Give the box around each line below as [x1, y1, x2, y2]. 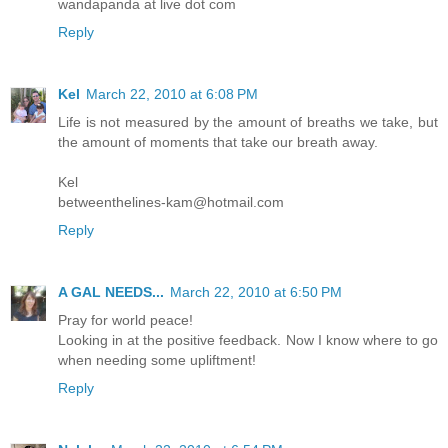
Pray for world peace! [58, 311, 193, 328]
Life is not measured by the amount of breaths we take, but [58, 113, 438, 130]
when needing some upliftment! [58, 351, 256, 368]
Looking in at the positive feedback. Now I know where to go [58, 331, 438, 348]
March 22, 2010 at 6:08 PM [86, 85, 258, 102]
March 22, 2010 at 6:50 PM [170, 283, 342, 300]
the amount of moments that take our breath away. [58, 133, 378, 150]
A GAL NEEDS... [58, 283, 164, 300]
